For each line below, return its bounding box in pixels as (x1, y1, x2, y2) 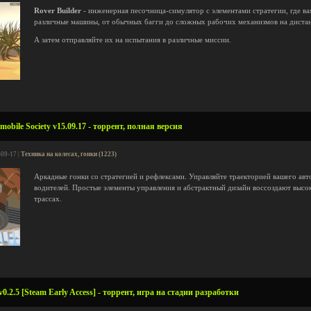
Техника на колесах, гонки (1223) (21, 151, 117, 158)
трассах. (34, 195, 62, 203)
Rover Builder (34, 7, 81, 15)
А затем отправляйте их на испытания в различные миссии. (34, 36, 231, 44)
